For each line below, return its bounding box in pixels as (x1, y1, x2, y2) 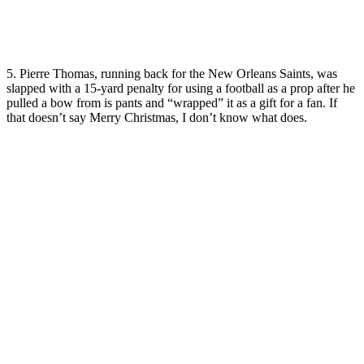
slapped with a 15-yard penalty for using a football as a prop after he (6, 80, 355, 95)
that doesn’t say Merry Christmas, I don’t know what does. (6, 110, 307, 124)
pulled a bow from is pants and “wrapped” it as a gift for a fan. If (6, 95, 337, 110)
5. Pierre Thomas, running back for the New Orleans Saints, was (6, 66, 337, 80)
